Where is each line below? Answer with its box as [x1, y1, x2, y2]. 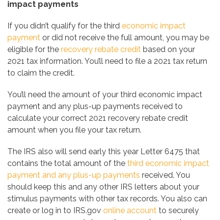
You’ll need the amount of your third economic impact [7, 90, 202, 100]
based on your [143, 45, 195, 55]
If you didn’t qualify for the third [7, 21, 122, 31]
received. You [140, 170, 190, 180]
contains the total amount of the [7, 159, 127, 168]
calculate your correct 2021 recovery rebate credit [7, 113, 188, 123]
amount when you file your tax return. [7, 125, 141, 135]
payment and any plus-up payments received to [7, 102, 183, 111]
